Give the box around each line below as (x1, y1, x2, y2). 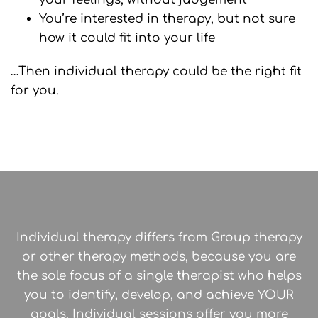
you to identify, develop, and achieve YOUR (24, 288, 294, 302)
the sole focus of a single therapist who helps (16, 269, 302, 283)
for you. (11, 84, 59, 98)
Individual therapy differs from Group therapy (16, 231, 302, 245)
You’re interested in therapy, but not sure (39, 12, 295, 26)
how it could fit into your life (39, 31, 215, 45)
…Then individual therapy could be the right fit (11, 65, 302, 79)
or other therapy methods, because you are (22, 250, 296, 264)
